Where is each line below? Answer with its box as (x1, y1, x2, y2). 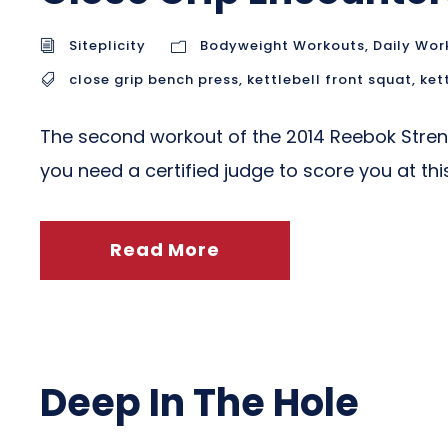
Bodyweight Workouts (200, 36, 365, 55)
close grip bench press (69, 70, 239, 89)
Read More (110, 237, 220, 262)
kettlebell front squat (247, 70, 412, 89)
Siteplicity (69, 36, 146, 55)
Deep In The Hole (40, 376, 359, 429)
